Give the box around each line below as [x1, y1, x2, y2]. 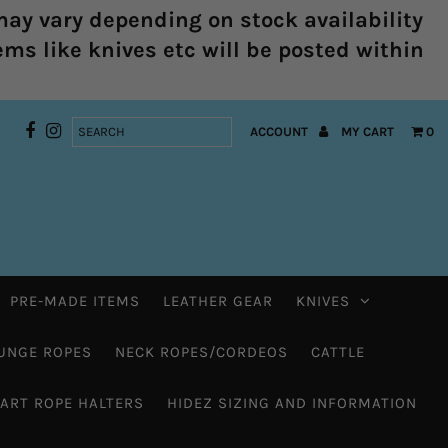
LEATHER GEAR [162, 291, 273, 310]
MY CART [341, 123, 395, 139]
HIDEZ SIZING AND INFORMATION [166, 393, 417, 412]
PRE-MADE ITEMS [9, 291, 140, 310]
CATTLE [310, 342, 365, 361]
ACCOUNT [250, 123, 312, 139]
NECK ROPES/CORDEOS [114, 342, 288, 361]
